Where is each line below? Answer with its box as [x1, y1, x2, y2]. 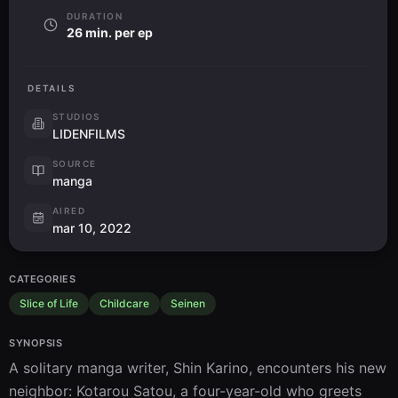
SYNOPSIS [9, 337, 63, 350]
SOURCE [52, 158, 97, 170]
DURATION [67, 11, 123, 22]
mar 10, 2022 [52, 220, 131, 236]
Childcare [99, 297, 149, 311]
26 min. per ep [67, 25, 153, 41]
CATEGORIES [9, 273, 76, 286]
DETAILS [28, 83, 76, 94]
